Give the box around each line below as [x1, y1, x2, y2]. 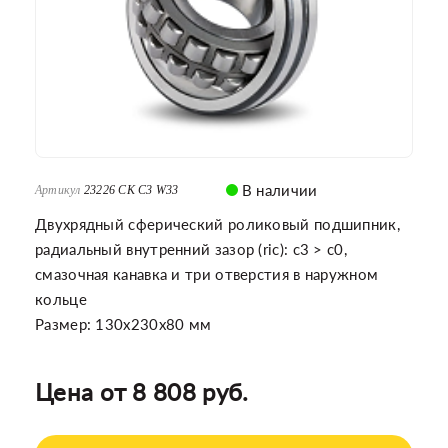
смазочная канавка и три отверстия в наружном [35, 265, 379, 283]
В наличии [237, 181, 318, 199]
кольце [35, 290, 87, 308]
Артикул [35, 183, 81, 197]
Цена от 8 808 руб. [35, 377, 249, 406]
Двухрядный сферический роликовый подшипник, [35, 215, 400, 233]
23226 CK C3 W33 [83, 183, 179, 197]
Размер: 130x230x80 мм [35, 315, 212, 333]
